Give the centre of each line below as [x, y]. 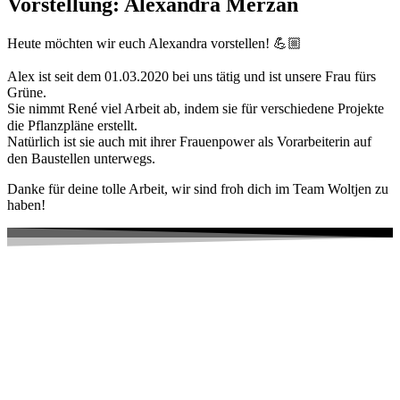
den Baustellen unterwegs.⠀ [87, 158]
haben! [26, 204]
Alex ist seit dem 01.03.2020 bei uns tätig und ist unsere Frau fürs [192, 76]
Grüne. [27, 92]
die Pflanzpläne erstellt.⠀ [78, 125]
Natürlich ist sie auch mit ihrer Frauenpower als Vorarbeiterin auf [189, 141]
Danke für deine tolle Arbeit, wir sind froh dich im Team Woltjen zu [198, 188]
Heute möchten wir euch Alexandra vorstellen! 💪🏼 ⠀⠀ [167, 43]
